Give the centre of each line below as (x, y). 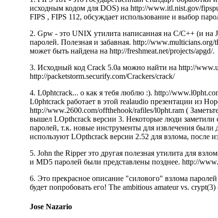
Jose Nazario (51, 206)
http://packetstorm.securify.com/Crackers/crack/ (102, 76)
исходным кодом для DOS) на (80, 8)
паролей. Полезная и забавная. (81, 42)
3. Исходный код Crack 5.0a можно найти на (104, 68)
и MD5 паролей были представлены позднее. (106, 162)
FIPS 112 (65, 17)
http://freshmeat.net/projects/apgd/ (161, 51)
